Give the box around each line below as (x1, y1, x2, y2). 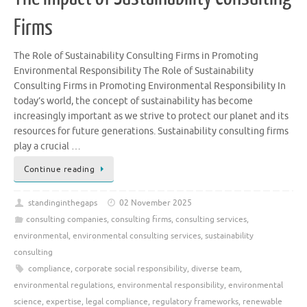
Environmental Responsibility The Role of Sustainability (14, 65, 254, 77)
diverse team (191, 263, 240, 275)
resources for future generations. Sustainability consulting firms (14, 125, 288, 138)
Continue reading (24, 164, 95, 175)
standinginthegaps (27, 197, 97, 209)
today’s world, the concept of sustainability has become (14, 95, 253, 108)
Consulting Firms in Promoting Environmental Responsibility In (14, 80, 286, 93)
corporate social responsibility (74, 263, 187, 275)
